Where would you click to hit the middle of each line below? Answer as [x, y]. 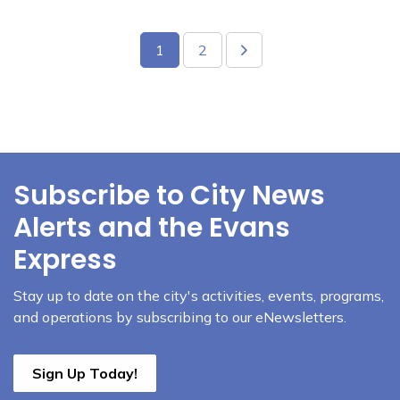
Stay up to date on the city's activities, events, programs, [199, 296]
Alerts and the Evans [152, 228]
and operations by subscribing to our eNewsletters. [180, 317]
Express [65, 260]
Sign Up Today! [85, 373]
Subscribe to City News [169, 196]
